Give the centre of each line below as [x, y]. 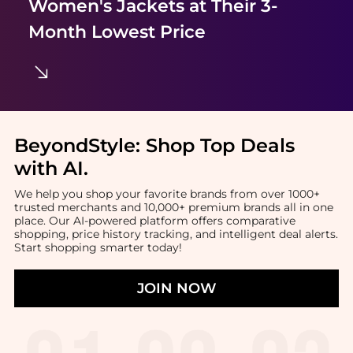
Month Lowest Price [117, 31]
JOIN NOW [176, 288]
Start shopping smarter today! [98, 247]
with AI [48, 169]
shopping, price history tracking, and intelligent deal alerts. [176, 234]
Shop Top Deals [220, 146]
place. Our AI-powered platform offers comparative [154, 220]
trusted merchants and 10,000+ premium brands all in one [173, 207]
